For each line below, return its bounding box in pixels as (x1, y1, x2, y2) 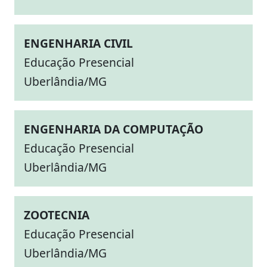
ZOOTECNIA (24, 207, 89, 223)
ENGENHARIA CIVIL (24, 35, 133, 51)
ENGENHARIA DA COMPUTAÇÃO (24, 121, 203, 137)
